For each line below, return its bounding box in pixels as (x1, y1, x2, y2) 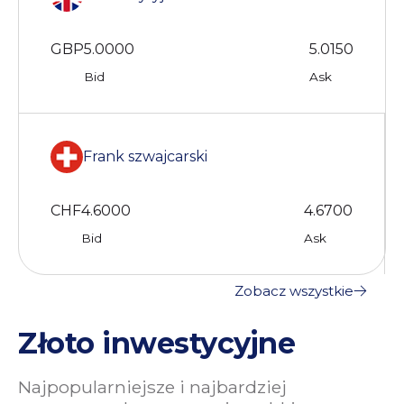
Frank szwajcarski (83, 148, 207, 166)
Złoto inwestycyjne (18, 325, 295, 361)
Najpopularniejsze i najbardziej (18, 375, 287, 398)
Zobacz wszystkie (234, 281, 353, 299)
